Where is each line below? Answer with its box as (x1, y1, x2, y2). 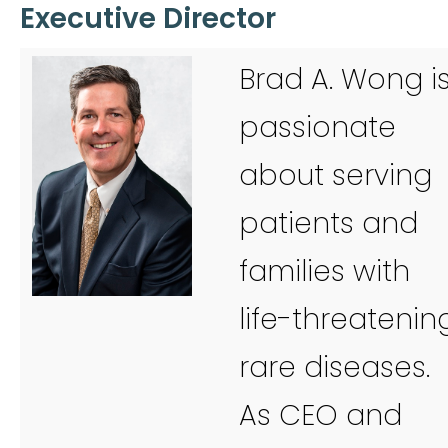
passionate (239, 107, 396, 147)
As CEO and (239, 395, 402, 435)
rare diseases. (239, 347, 430, 387)
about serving (239, 155, 432, 195)
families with (239, 251, 410, 291)
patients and (239, 203, 418, 243)
